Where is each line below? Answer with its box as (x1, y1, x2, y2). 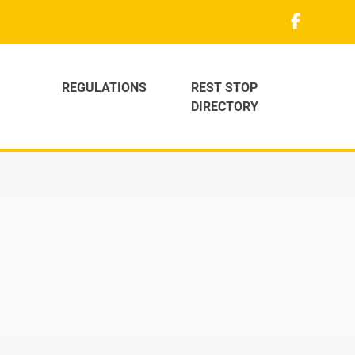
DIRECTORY (191, 97, 259, 115)
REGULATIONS (62, 78, 147, 96)
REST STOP (191, 78, 258, 96)
